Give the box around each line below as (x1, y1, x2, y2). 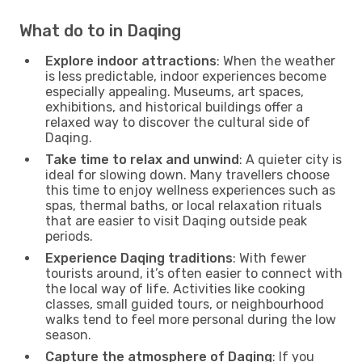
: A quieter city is (239, 151, 342, 167)
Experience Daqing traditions (45, 250, 233, 266)
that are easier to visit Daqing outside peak (45, 213, 307, 229)
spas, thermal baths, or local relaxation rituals (45, 197, 322, 213)
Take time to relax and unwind (45, 151, 239, 167)
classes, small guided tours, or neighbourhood (45, 296, 324, 312)
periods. (45, 228, 93, 244)
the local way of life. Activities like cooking (45, 280, 305, 297)
